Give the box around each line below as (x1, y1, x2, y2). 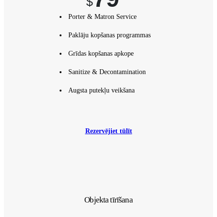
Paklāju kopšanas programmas (68, 31, 151, 39)
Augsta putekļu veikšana (68, 86, 135, 94)
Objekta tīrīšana (84, 195, 133, 204)
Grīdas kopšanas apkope (68, 49, 134, 57)
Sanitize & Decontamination (68, 68, 146, 76)
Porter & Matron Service (68, 13, 137, 20)
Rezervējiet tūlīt (85, 127, 132, 135)
